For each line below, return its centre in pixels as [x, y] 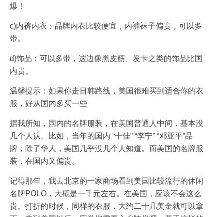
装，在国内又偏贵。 [45, 161]
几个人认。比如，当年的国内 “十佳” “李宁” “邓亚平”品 [101, 136]
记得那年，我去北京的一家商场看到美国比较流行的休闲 [107, 181]
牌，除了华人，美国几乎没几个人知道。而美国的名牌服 [107, 148]
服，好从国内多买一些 [48, 103]
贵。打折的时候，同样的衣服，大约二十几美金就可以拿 [107, 206]
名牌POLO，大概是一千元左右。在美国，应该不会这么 [106, 194]
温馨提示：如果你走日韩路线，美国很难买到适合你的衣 [107, 91]
